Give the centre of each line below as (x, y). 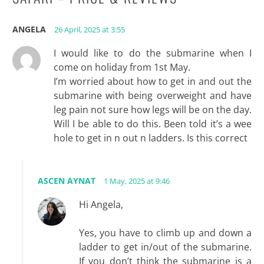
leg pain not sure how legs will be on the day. (152, 109)
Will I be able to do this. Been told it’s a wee (153, 123)
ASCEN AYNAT (66, 180)
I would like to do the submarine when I (153, 53)
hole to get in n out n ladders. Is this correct (150, 138)
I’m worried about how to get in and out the (153, 81)
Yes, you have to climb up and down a (165, 232)
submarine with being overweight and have (153, 95)
